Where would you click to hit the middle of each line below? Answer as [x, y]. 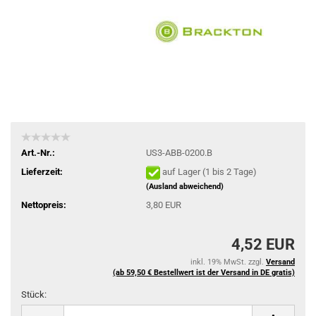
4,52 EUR [263, 244]
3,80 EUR [163, 205]
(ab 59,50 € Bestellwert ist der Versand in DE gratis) [204, 273]
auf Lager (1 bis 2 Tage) [209, 171]
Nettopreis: [44, 205]
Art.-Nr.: [38, 152]
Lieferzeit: [42, 171]
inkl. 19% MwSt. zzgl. [228, 262]
